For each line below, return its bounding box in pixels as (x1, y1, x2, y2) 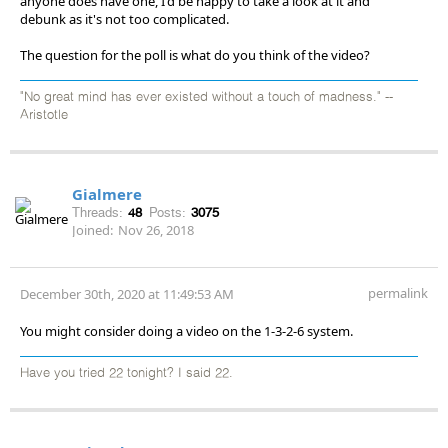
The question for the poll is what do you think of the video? (20, 45, 370, 64)
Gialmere (72, 183, 142, 204)
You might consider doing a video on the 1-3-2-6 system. (20, 321, 353, 340)
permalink (368, 283, 428, 302)
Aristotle (20, 108, 68, 122)
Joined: (72, 220, 113, 239)
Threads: (72, 204, 123, 220)
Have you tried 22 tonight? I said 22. (20, 366, 233, 380)
